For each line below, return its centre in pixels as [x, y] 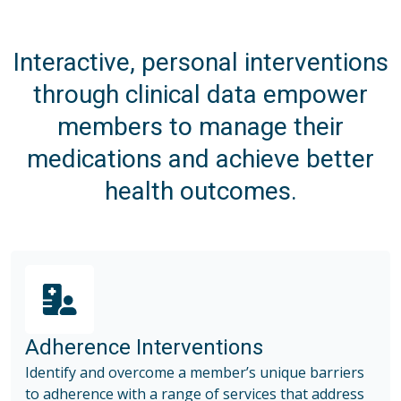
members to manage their [200, 126]
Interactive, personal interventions [200, 62]
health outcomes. [200, 191]
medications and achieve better [200, 158]
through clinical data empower [200, 94]
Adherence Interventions [144, 347]
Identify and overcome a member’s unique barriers [195, 372]
